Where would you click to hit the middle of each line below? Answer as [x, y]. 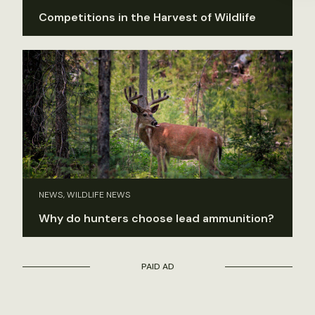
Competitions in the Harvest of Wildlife [147, 18]
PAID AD [157, 266]
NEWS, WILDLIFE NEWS [85, 194]
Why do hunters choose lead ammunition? [156, 218]
